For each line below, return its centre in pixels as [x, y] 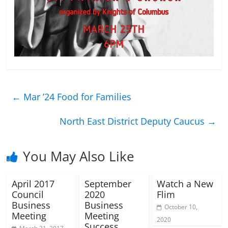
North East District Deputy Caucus [133, 121]
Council [28, 195]
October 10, [181, 207]
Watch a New [185, 184]
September [108, 184]
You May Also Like [79, 156]
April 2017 [33, 184]
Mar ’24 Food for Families [76, 97]
